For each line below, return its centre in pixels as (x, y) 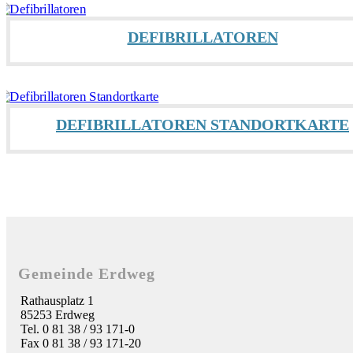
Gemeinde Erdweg (87, 274)
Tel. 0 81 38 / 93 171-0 (78, 329)
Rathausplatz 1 (57, 301)
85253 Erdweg (58, 315)
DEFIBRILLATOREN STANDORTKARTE (203, 125)
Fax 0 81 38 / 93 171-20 (81, 344)
